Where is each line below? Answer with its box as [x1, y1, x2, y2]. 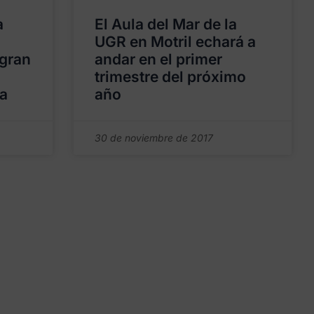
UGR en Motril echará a [95, 32, 257, 50]
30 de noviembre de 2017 [95, 131, 214, 144]
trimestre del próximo [95, 67, 247, 86]
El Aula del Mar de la [95, 15, 238, 33]
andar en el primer [95, 50, 223, 68]
